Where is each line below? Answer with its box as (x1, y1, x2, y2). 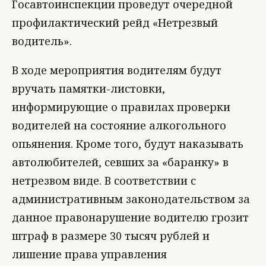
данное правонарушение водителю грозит (12, 210, 249, 224)
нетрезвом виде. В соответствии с (12, 173, 196, 188)
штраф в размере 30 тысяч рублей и (12, 229, 210, 243)
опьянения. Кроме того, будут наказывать (12, 137, 243, 151)
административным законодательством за (12, 192, 250, 206)
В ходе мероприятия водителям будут (12, 63, 221, 77)
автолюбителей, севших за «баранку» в (12, 155, 229, 169)
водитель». (12, 34, 75, 48)
